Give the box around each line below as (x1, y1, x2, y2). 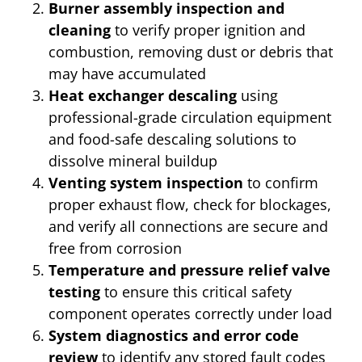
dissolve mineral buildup (48, 150, 217, 170)
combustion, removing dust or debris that (48, 41, 333, 61)
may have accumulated (48, 63, 206, 83)
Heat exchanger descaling (48, 85, 237, 105)
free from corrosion (48, 238, 182, 258)
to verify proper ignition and (111, 19, 305, 40)
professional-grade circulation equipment (48, 107, 331, 127)
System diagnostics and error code (48, 325, 299, 345)
